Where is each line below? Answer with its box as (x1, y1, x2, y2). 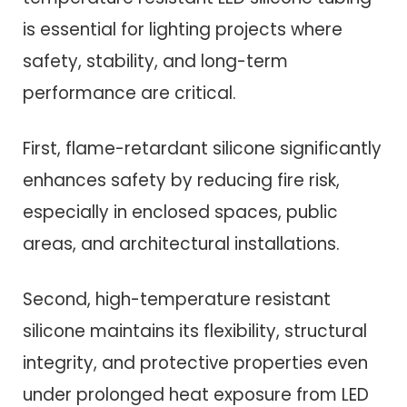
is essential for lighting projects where (23, 16, 342, 42)
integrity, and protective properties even (23, 350, 368, 375)
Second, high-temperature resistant (23, 286, 331, 312)
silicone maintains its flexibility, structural (23, 318, 367, 343)
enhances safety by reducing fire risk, (23, 167, 340, 193)
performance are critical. (23, 80, 236, 105)
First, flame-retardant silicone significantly (23, 135, 382, 161)
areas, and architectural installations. (23, 231, 340, 256)
